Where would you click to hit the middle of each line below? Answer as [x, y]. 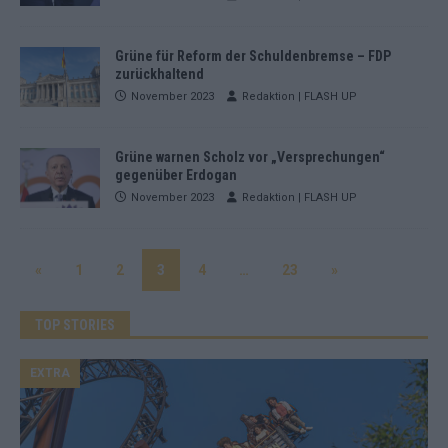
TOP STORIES [75, 325]
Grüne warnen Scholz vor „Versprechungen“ [250, 157]
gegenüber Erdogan [176, 175]
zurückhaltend [159, 73]
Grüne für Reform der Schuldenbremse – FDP [253, 55]
